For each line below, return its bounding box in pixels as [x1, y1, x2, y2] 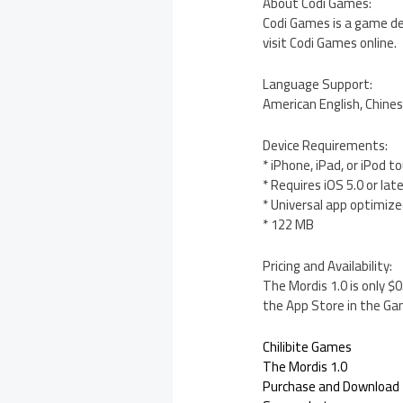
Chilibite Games [263, 334, 353, 361]
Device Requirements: [263, 132, 389, 159]
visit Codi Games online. [263, 30, 398, 57]
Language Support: [263, 71, 373, 98]
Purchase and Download [263, 373, 400, 400]
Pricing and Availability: [263, 253, 393, 280]
